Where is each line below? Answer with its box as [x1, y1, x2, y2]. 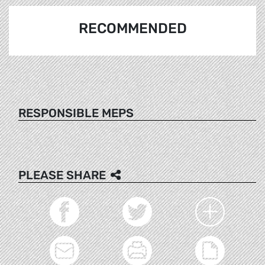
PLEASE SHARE [18, 167, 106, 182]
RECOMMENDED [78, 20, 187, 37]
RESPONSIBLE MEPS [18, 105, 134, 120]
